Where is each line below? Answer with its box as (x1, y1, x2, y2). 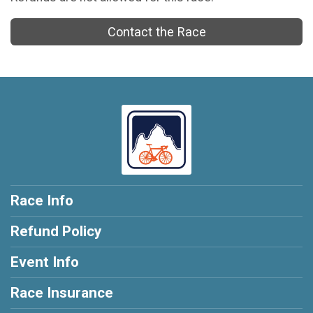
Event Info (10, 254, 79, 271)
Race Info (10, 192, 73, 210)
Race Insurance (10, 284, 113, 302)
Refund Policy (10, 223, 101, 240)
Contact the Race (107, 24, 206, 40)
